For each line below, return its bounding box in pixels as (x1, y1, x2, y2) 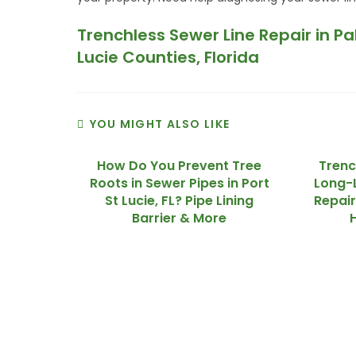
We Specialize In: (37, 323, 157, 342)
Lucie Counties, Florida (77, 46, 260, 68)
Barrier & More (132, 209, 227, 227)
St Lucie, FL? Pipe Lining (105, 192, 254, 210)
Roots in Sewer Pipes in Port (89, 174, 269, 192)
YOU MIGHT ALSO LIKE (89, 116, 230, 132)
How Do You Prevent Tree (97, 157, 262, 175)
